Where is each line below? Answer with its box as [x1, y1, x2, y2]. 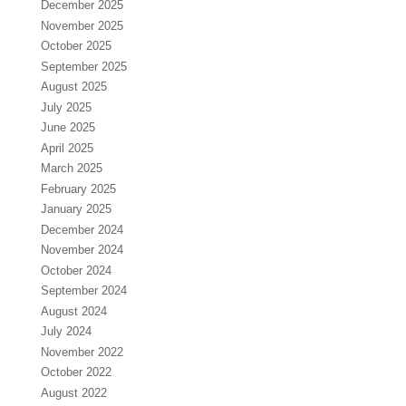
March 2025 [40, 161, 102, 176]
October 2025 [40, 39, 111, 53]
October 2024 [40, 263, 111, 277]
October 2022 [40, 365, 111, 380]
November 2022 [40, 344, 123, 359]
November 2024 [40, 243, 123, 257]
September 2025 [40, 59, 127, 73]
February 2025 [40, 181, 116, 196]
